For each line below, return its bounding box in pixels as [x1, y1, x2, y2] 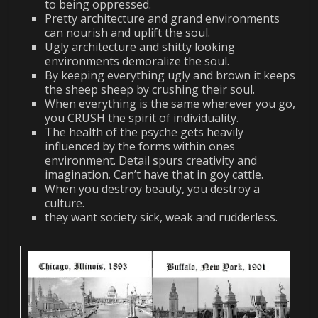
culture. [45, 194, 85, 211]
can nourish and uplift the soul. [45, 24, 211, 40]
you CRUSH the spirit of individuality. [45, 109, 239, 126]
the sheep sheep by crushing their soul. [45, 81, 256, 97]
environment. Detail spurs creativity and [45, 152, 258, 168]
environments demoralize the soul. [45, 53, 230, 69]
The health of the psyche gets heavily [45, 124, 244, 140]
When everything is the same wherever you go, [45, 95, 296, 111]
